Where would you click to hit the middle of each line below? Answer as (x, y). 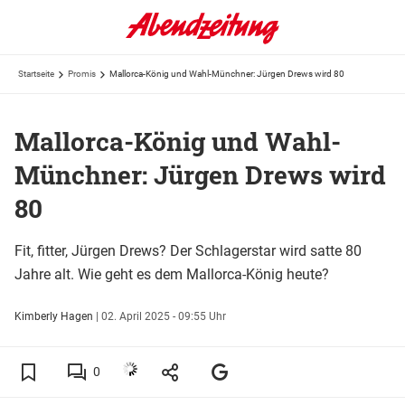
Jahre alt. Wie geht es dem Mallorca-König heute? (172, 274)
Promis (82, 74)
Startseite (36, 74)
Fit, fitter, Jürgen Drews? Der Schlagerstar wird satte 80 (188, 250)
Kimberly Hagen (55, 316)
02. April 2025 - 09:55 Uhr (164, 316)
